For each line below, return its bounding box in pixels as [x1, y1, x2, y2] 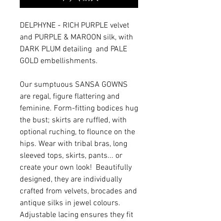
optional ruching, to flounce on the [20, 127, 135, 137]
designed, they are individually [20, 174, 122, 184]
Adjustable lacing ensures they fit [20, 210, 133, 220]
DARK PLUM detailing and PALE [20, 44, 127, 54]
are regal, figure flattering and [20, 91, 120, 102]
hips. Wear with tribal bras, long [20, 139, 127, 149]
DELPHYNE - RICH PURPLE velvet [20, 20, 129, 31]
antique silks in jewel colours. [20, 198, 120, 208]
